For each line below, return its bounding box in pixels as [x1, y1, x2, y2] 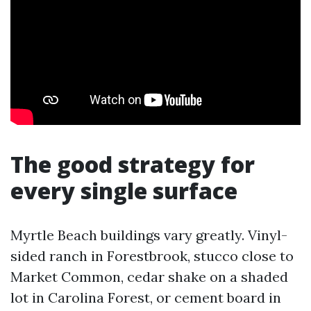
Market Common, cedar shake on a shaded [10, 268, 288, 285]
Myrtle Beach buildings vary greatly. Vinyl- [10, 226, 287, 244]
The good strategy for [10, 149, 255, 179]
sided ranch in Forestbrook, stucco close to [10, 247, 294, 264]
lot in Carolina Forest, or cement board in [10, 289, 281, 306]
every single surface [10, 176, 237, 205]
